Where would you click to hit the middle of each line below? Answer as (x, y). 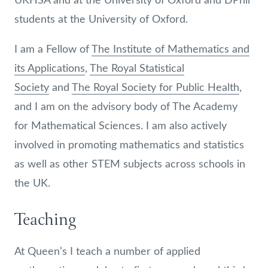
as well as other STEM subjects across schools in (130, 163)
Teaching (45, 220)
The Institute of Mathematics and (170, 48)
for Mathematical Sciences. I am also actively (121, 125)
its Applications (50, 68)
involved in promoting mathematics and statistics (129, 144)
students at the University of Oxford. (101, 19)
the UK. (32, 182)
